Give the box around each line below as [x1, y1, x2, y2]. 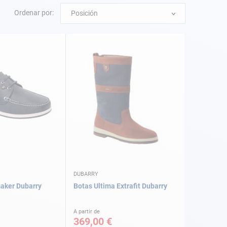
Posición [71, 9, 98, 17]
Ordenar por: [14, 9, 54, 17]
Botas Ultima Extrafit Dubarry [73, 182, 167, 191]
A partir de [73, 208, 100, 215]
